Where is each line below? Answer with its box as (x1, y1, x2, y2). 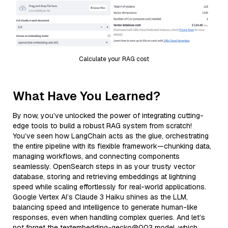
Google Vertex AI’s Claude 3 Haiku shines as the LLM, (13, 192, 188, 202)
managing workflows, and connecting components (13, 151, 180, 161)
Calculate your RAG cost (79, 54, 149, 63)
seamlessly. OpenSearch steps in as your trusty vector (13, 161, 195, 171)
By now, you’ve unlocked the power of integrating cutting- (13, 110, 204, 120)
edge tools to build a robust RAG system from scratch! (13, 121, 192, 130)
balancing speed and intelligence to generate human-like (13, 202, 197, 212)
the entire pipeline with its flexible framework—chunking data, (13, 141, 211, 151)
